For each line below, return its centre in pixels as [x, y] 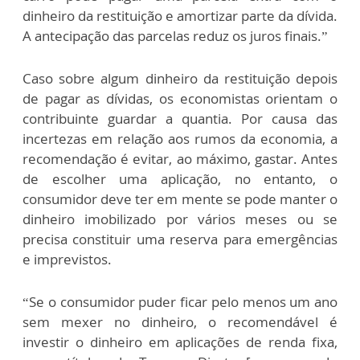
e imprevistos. [67, 259]
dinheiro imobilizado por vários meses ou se [180, 219]
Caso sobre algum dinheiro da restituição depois [180, 78]
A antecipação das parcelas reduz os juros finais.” [175, 35]
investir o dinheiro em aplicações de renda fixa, [180, 342]
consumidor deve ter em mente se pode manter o [180, 198]
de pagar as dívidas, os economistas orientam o [180, 98]
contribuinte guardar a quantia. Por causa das [180, 118]
